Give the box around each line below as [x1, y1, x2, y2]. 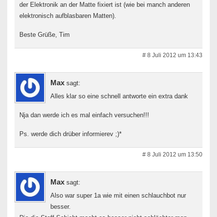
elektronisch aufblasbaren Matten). [19, 12, 116, 19]
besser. [50, 202, 71, 210]
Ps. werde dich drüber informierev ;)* [19, 130, 122, 138]
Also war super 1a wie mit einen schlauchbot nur [50, 191, 186, 199]
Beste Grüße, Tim [19, 31, 70, 38]
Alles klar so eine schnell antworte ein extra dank [50, 92, 188, 100]
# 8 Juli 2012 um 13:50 [142, 151, 202, 158]
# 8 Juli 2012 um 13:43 [142, 51, 202, 59]
